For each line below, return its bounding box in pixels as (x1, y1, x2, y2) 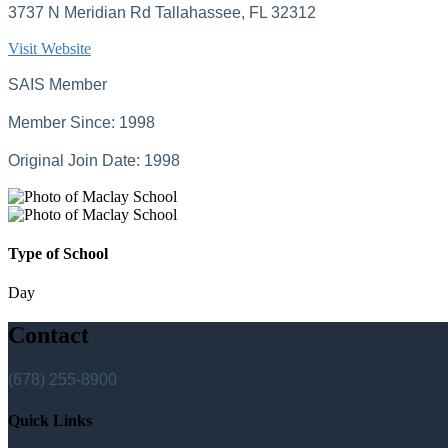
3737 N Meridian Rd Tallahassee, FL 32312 (8, 3, 316, 21)
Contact (8, 322, 89, 349)
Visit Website (8, 39, 91, 57)
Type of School (8, 245, 108, 263)
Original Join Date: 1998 (8, 151, 180, 169)
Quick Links (8, 412, 92, 430)
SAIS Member (8, 75, 107, 93)
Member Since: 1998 (8, 113, 155, 131)
